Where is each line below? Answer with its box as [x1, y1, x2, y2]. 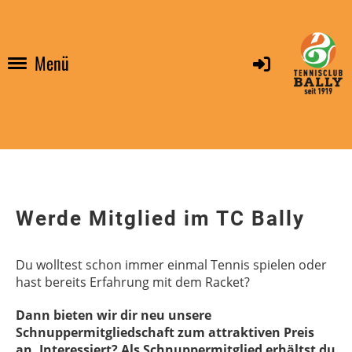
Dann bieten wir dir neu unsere [16, 306, 211, 324]
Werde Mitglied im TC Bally [16, 207, 305, 230]
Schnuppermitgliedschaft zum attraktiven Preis [16, 324, 314, 341]
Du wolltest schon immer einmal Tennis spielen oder [16, 256, 327, 273]
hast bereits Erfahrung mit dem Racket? [16, 273, 250, 291]
